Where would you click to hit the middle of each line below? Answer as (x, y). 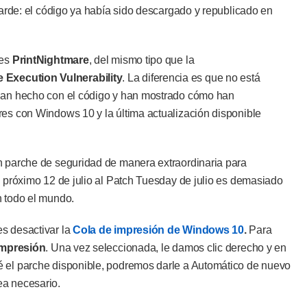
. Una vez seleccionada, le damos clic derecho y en (166, 248)
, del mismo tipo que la (142, 60)
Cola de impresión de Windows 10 (158, 230)
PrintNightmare (50, 60)
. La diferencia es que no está (191, 78)
